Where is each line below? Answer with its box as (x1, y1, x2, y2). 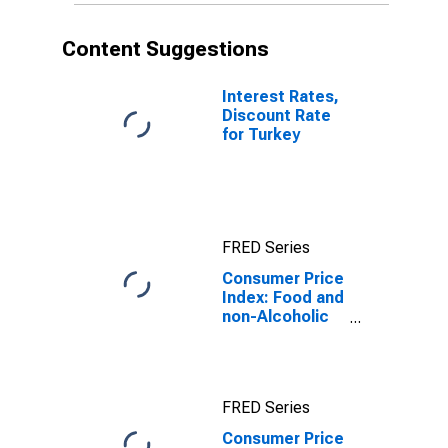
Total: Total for (222, 364, 337, 383)
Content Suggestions (62, 37, 269, 61)
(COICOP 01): (222, 345, 322, 364)
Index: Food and (222, 288, 344, 307)
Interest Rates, (222, 87, 339, 106)
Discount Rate (222, 106, 331, 125)
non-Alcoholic (222, 307, 329, 326)
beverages (222, 326, 304, 345)
